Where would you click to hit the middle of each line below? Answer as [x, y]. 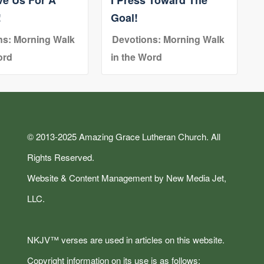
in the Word [136, 57]
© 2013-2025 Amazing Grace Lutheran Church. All [124, 136]
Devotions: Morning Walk [168, 39]
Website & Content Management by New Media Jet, [127, 177]
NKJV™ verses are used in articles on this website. [126, 239]
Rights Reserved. [61, 157]
